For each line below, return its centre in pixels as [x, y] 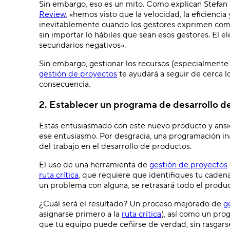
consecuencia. [65, 84]
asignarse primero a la [80, 214]
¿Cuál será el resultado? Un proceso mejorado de [131, 204]
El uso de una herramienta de [94, 165]
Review [52, 14]
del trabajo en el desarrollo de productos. [115, 147]
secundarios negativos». [82, 45]
